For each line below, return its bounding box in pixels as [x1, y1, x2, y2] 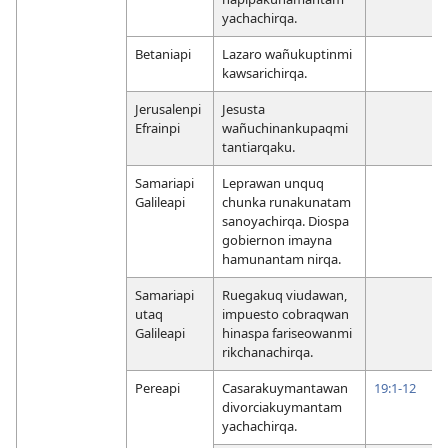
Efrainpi [135, 118, 180, 137]
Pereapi [135, 378, 180, 397]
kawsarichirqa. [222, 63, 307, 82]
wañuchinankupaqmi [222, 118, 348, 137]
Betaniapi [135, 44, 191, 63]
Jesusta [222, 99, 265, 118]
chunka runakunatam [222, 192, 351, 211]
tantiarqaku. [222, 137, 295, 156]
